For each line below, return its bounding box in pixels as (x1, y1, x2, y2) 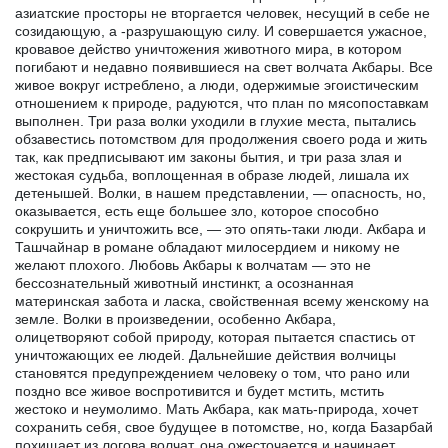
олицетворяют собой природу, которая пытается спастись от (15, 328, 415, 345)
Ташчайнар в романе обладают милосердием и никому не (15, 238, 400, 255)
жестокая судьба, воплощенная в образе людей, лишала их (15, 166, 409, 183)
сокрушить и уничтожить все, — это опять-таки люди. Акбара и (15, 220, 426, 237)
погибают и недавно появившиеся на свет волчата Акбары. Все (15, 58, 433, 75)
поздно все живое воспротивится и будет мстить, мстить (15, 382, 384, 399)
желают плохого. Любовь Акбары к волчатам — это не (15, 256, 371, 273)
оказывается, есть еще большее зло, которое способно (15, 202, 379, 219)
